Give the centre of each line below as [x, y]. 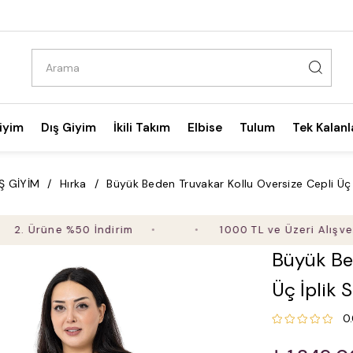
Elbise [204, 128]
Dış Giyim [68, 128]
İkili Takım [141, 128]
